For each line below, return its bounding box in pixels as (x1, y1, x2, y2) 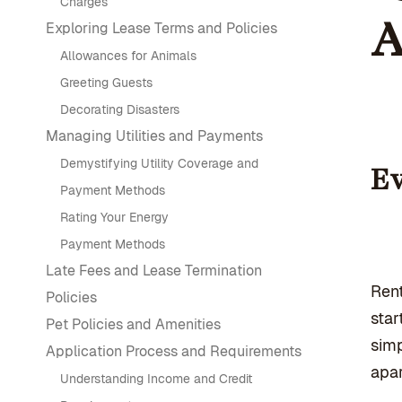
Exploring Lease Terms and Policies (46, 19, 277, 38)
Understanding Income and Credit (60, 371, 252, 387)
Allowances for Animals (60, 48, 197, 64)
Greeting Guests (60, 74, 153, 91)
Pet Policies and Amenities (46, 315, 221, 334)
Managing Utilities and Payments (46, 127, 263, 145)
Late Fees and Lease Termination (46, 261, 262, 280)
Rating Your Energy (60, 209, 169, 225)
